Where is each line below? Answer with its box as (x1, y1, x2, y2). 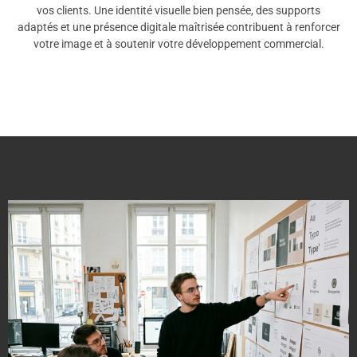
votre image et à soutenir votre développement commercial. (33, 37, 324, 51)
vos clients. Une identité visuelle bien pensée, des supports (37, 4, 320, 18)
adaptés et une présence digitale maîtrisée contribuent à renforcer (17, 21, 340, 34)
